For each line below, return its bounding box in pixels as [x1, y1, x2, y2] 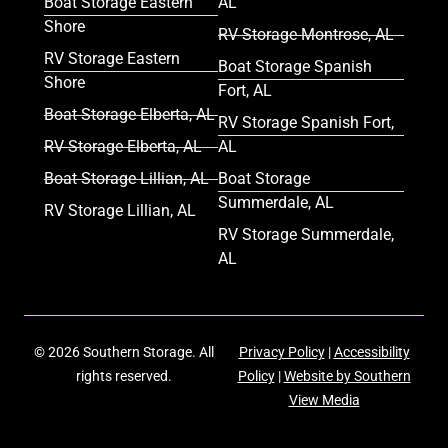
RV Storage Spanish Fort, [218, 113, 395, 133]
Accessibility [333, 344, 410, 361]
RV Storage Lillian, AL [44, 201, 196, 221]
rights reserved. [76, 368, 172, 385]
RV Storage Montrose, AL [218, 25, 395, 45]
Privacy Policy [238, 344, 325, 361]
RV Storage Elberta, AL [44, 137, 202, 157]
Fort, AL [218, 81, 273, 101]
